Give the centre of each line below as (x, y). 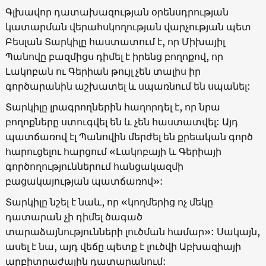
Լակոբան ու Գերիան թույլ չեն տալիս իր (103, 71)
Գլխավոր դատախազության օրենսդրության (117, 12)
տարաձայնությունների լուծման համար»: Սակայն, (132, 231)
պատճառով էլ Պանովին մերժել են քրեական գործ (129, 136)
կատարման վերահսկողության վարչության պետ (128, 26)
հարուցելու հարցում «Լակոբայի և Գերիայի (113, 151)
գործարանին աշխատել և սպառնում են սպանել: (128, 86)
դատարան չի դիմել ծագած (74, 216)
